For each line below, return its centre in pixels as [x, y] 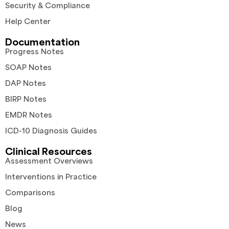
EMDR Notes [29, 115]
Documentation [42, 42]
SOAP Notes [28, 67]
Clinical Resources [49, 151]
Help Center [28, 21]
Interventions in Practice [51, 177]
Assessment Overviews [49, 161]
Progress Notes [35, 51]
